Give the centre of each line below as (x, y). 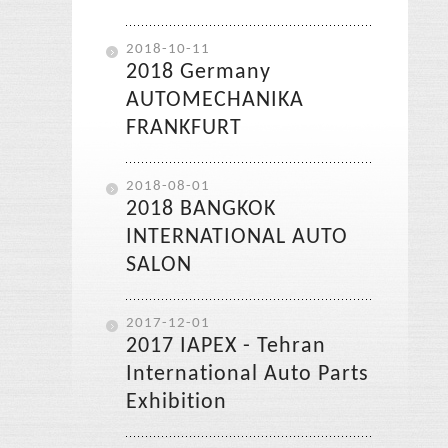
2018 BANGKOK (200, 209)
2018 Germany (198, 72)
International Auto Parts (247, 374)
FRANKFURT (183, 128)
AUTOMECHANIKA (214, 100)
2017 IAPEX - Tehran (225, 346)
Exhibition (176, 402)
